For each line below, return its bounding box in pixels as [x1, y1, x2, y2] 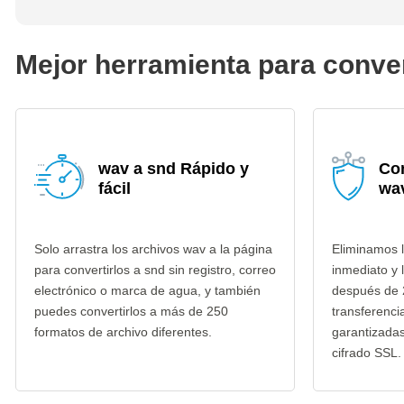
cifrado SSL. [331, 345, 401, 360]
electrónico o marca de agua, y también [34, 283, 261, 298]
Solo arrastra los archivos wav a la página [34, 242, 272, 256]
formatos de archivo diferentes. [34, 325, 212, 339]
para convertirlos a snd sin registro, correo [34, 262, 276, 277]
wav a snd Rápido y [98, 160, 249, 178]
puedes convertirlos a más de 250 [34, 304, 228, 318]
